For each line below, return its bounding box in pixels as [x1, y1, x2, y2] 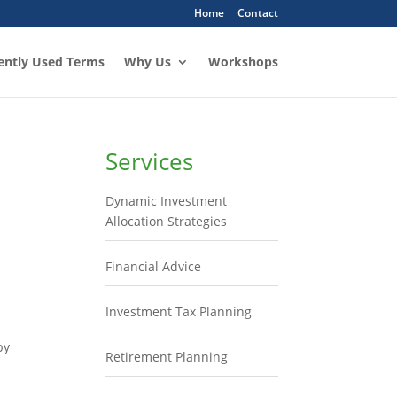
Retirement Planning [105, 348, 229, 365]
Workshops [207, 53, 278, 70]
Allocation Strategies [105, 213, 228, 230]
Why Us [123, 53, 171, 70]
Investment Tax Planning [105, 303, 253, 320]
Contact [237, 5, 278, 20]
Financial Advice [105, 258, 202, 275]
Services [105, 145, 194, 177]
